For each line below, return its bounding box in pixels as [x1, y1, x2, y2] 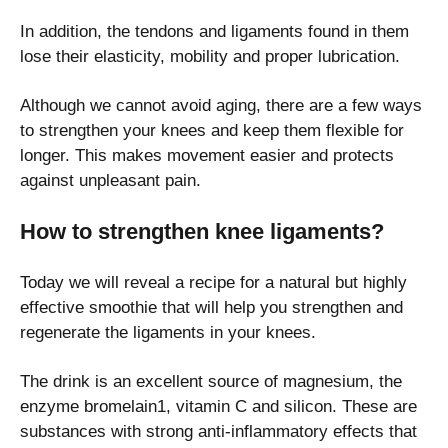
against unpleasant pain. [20, 171, 201, 191]
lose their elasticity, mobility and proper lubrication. [20, 47, 400, 67]
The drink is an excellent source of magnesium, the [20, 372, 402, 392]
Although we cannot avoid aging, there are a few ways [20, 96, 422, 116]
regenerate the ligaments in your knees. [20, 323, 316, 343]
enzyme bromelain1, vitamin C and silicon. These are [20, 397, 417, 417]
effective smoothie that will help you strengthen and [20, 298, 403, 318]
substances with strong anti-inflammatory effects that [20, 422, 417, 442]
